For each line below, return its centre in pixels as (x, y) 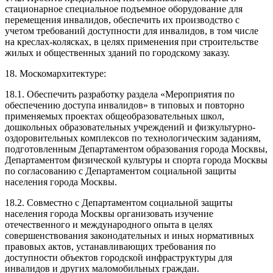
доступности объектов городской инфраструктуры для (119, 257)
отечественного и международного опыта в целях (109, 224)
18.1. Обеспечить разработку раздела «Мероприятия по (120, 94)
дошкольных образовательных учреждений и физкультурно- (130, 127)
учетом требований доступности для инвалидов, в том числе (132, 30)
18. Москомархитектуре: (55, 73)
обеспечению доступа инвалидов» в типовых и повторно (125, 105)
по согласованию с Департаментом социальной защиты (121, 171)
